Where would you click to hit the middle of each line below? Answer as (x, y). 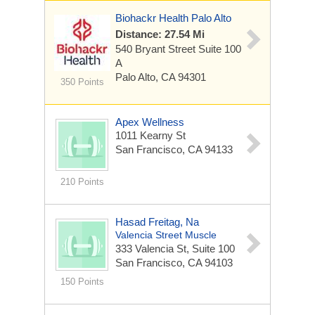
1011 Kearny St (150, 135)
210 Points (82, 182)
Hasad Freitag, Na (157, 222)
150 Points (82, 282)
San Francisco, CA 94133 (174, 149)
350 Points (82, 82)
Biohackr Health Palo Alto (173, 18)
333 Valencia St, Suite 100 (175, 249)
